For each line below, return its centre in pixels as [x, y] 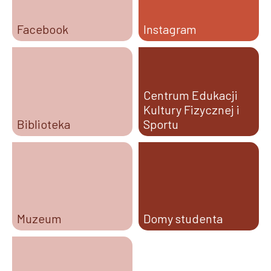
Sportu [161, 124]
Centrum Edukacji [191, 95]
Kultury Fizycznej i [191, 109]
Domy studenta [183, 219]
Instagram [170, 29]
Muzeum [39, 219]
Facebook [43, 29]
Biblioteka [44, 124]
